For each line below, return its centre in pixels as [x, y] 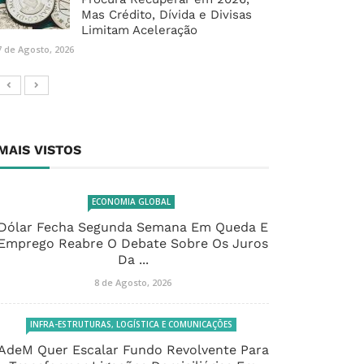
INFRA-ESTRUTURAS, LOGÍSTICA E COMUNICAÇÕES [131, 325]
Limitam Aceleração [139, 30]
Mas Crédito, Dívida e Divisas [167, 15]
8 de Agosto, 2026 [133, 283]
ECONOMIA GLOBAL [131, 202]
